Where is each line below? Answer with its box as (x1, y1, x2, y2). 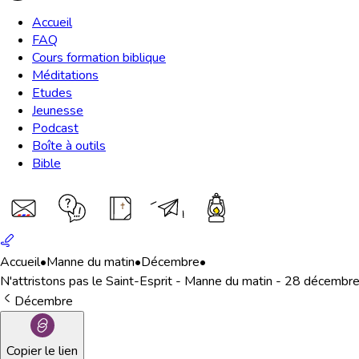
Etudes (32, 84, 72, 102)
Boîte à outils (32, 137, 106, 155)
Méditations (32, 67, 99, 84)
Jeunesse (32, 102, 83, 119)
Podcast (32, 119, 79, 137)
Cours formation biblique (32, 49, 166, 67)
